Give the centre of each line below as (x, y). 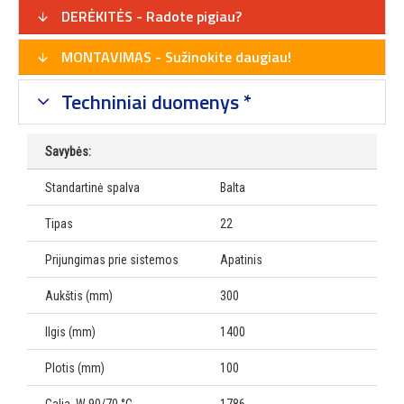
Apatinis (241, 260)
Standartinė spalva (92, 188)
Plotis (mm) (75, 368)
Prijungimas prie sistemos (112, 260)
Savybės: (68, 152)
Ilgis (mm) (70, 332)
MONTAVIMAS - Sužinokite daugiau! (174, 57)
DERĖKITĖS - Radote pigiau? (150, 17)
